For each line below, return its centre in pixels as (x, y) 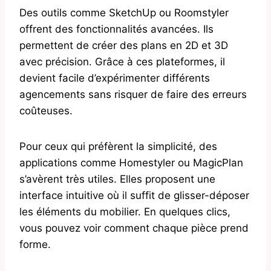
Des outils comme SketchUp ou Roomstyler (124, 12)
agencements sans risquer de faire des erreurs (133, 94)
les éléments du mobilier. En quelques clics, (125, 211)
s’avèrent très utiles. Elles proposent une (117, 179)
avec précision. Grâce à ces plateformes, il (122, 61)
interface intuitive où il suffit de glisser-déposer (134, 195)
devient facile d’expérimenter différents (115, 78)
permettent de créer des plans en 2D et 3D (124, 45)
